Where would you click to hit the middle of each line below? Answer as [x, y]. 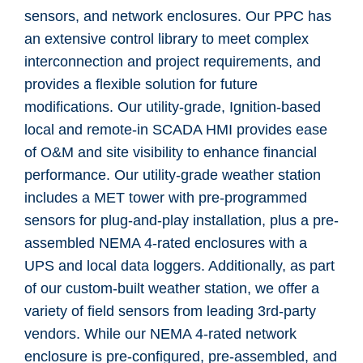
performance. [69, 175]
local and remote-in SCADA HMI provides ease [176, 130]
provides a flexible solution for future [141, 84]
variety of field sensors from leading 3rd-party [170, 311]
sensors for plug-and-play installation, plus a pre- [181, 220]
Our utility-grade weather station [218, 175]
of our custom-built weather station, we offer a [172, 288]
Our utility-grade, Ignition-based [219, 107]
